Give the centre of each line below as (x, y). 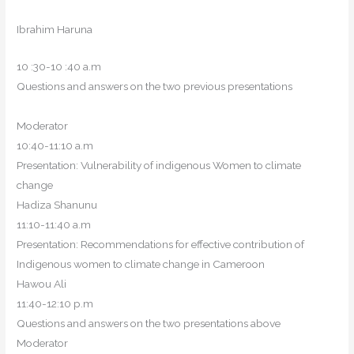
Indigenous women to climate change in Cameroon (141, 264)
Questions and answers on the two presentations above (149, 324)
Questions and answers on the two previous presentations (155, 87)
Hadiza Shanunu (57, 205)
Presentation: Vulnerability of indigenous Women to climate (159, 166)
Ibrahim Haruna (55, 30)
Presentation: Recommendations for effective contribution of (161, 245)
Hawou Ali (42, 284)
